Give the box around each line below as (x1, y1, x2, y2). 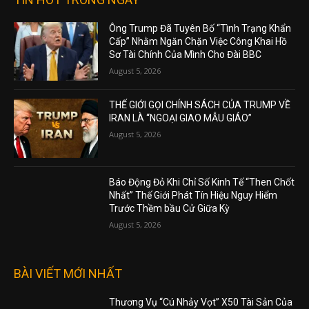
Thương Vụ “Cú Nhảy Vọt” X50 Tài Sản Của (109, 296, 293, 308)
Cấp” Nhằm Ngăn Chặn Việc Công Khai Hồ (109, 35, 288, 47)
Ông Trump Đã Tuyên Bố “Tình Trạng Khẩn (109, 22, 292, 34)
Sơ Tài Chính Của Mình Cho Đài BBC (109, 48, 262, 60)
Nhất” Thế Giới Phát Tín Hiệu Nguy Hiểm (109, 189, 278, 201)
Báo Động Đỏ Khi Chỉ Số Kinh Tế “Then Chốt (109, 176, 295, 188)
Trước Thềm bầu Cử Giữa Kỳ (109, 202, 230, 214)
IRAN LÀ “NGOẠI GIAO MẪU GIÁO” (109, 112, 252, 124)
